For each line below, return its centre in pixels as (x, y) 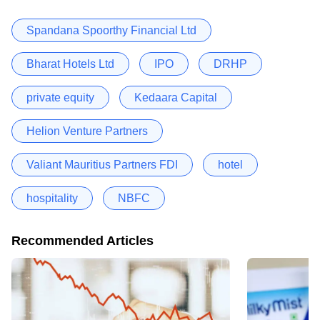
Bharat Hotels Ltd (70, 64)
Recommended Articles (82, 240)
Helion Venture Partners (87, 131)
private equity (60, 97)
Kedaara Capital (176, 97)
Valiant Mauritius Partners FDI (102, 164)
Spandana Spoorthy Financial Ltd (111, 30)
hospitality (52, 198)
